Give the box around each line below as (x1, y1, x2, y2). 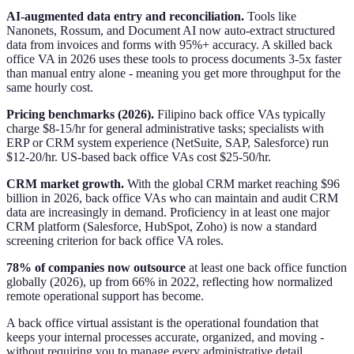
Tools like (244, 9, 296, 24)
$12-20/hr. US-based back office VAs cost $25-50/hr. (6, 150, 271, 164)
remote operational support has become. (6, 289, 204, 303)
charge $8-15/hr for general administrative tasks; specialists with (6, 122, 324, 136)
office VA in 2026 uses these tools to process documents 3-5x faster (6, 52, 341, 66)
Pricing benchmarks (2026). (6, 107, 154, 122)
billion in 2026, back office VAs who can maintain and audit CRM (6, 191, 338, 205)
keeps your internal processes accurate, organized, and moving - (6, 330, 324, 345)
